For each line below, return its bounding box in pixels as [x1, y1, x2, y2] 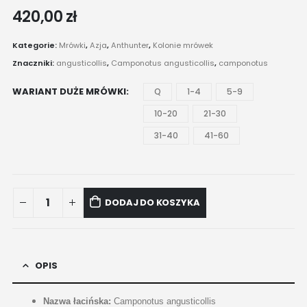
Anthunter [110, 40, 149, 51]
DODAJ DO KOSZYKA [105, 195, 200, 209]
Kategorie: [12, 40, 59, 51]
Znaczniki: [12, 57, 56, 69]
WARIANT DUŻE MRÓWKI [12, 85, 126, 99]
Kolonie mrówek [152, 40, 213, 51]
